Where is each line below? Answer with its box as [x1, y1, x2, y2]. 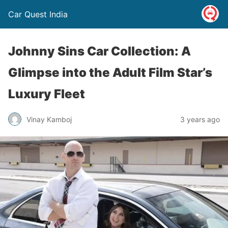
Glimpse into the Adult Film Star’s [8, 65, 212, 80]
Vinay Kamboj [26, 115, 72, 124]
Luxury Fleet [8, 87, 85, 101]
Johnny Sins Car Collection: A [8, 44, 191, 59]
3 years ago [180, 115, 220, 124]
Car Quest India [8, 9, 68, 19]
